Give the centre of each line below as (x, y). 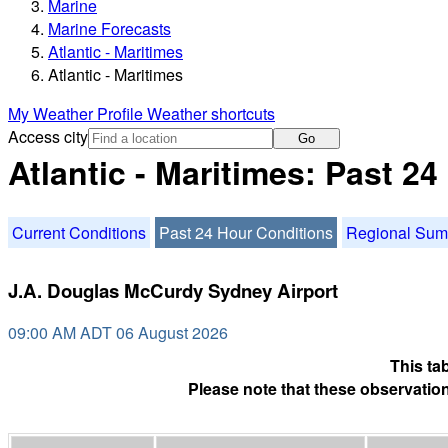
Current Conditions (79, 232)
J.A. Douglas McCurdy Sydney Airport (173, 290)
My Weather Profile (77, 114)
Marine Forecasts (109, 29)
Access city (48, 137)
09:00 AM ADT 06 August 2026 (118, 333)
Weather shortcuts (211, 114)
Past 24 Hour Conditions (246, 232)
